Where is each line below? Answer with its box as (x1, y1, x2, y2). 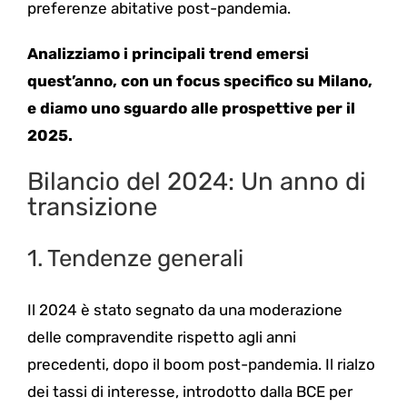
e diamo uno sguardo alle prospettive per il (26, 99, 355, 117)
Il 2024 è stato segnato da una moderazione (26, 301, 342, 320)
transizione (26, 192, 157, 223)
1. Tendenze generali (26, 243, 243, 272)
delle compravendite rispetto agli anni (26, 328, 296, 347)
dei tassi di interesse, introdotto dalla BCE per (26, 382, 352, 402)
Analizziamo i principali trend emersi (26, 45, 309, 63)
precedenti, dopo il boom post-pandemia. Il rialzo (26, 355, 375, 374)
